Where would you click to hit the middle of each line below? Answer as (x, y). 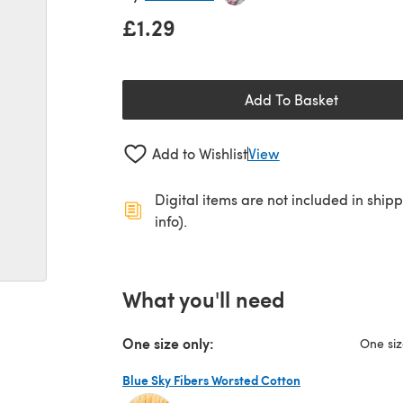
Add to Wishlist (199, 154)
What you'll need (204, 298)
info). (171, 220)
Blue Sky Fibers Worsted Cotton (211, 379)
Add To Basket (291, 99)
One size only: (168, 343)
